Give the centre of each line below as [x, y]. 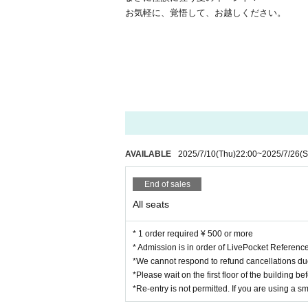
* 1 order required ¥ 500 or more [193, 234]
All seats [151, 204]
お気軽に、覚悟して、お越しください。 [206, 13]
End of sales [167, 184]
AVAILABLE [148, 154]
